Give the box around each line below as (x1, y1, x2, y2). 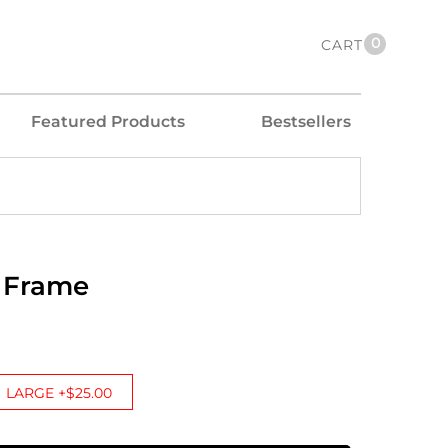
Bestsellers (261, 112, 351, 131)
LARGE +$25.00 (6, 384, 112, 402)
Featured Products (31, 112, 185, 131)
